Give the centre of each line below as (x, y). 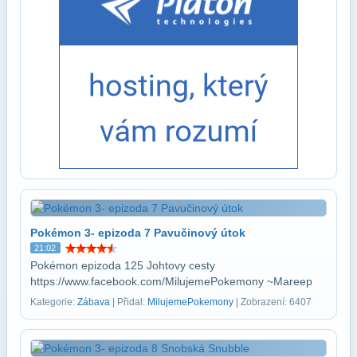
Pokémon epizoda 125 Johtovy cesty (123, 265)
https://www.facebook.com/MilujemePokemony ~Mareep (171, 281)
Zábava (94, 302)
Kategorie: (54, 302)
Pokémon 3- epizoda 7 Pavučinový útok (138, 232)
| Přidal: (129, 302)
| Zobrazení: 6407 (273, 302)
